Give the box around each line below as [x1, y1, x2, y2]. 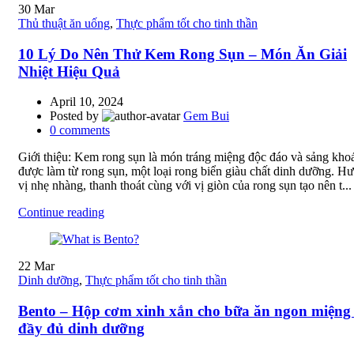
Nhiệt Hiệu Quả [18, 62, 120, 80]
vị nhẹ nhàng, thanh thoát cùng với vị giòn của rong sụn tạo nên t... [18, 179, 352, 193]
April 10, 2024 [50, 95, 123, 109]
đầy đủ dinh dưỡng [18, 320, 145, 337]
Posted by [50, 109, 102, 123]
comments [59, 123, 110, 137]
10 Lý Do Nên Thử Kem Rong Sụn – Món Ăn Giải [18, 45, 347, 62]
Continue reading [18, 205, 104, 220]
